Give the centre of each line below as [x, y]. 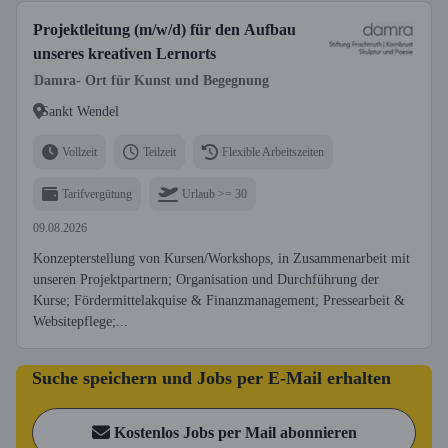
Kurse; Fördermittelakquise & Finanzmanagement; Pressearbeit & [219, 300]
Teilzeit [159, 151]
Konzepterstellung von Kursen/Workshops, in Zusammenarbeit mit [221, 258]
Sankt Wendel [80, 111]
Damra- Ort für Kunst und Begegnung [151, 80]
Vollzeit [79, 151]
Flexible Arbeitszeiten [273, 151]
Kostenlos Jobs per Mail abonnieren [235, 432]
